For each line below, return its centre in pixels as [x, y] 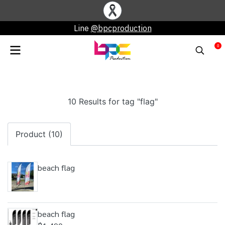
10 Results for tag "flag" [113, 101]
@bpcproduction [121, 28]
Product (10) [39, 134]
